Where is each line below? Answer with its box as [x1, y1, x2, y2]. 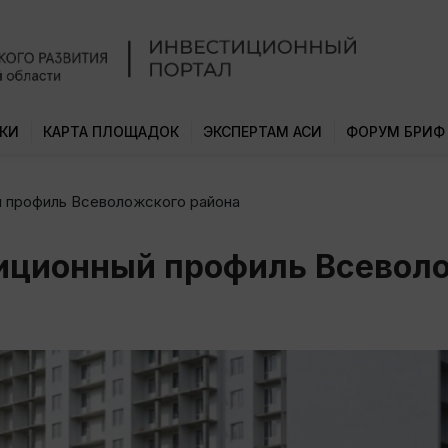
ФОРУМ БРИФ [346, 123, 445, 140]
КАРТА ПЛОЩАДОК [43, 123, 179, 140]
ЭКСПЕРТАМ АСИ [203, 123, 322, 140]
